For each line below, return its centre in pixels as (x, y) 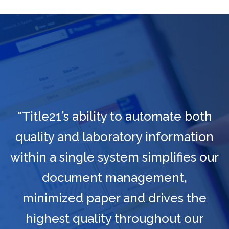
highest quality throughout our (114, 219)
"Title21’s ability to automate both (114, 117)
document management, (114, 178)
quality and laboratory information (114, 137)
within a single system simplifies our (114, 157)
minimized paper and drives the (114, 198)
